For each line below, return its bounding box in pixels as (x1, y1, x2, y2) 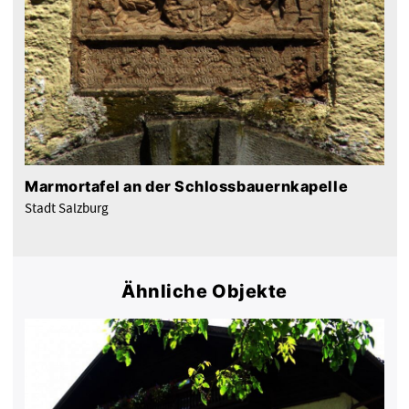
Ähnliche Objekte (121, 279, 288, 302)
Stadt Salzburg (25, 199, 109, 217)
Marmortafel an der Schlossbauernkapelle (25, 177, 349, 196)
